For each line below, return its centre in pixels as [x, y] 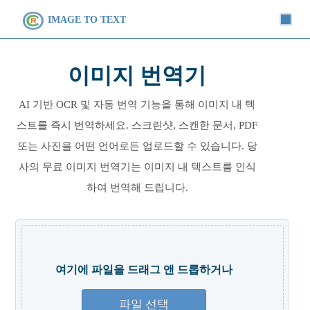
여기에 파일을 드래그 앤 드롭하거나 [144, 270]
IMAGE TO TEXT [87, 20]
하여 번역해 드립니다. [137, 188]
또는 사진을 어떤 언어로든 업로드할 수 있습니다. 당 [137, 146]
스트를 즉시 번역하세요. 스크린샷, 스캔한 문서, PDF [137, 125]
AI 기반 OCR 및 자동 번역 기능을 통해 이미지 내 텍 [137, 104]
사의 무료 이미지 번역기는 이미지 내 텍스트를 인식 [137, 167]
